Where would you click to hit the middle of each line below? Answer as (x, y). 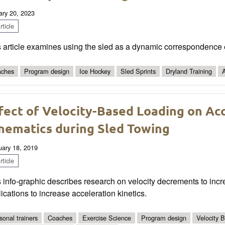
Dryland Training (189, 71)
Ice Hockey (95, 71)
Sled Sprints (138, 71)
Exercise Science (107, 218)
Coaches (60, 218)
